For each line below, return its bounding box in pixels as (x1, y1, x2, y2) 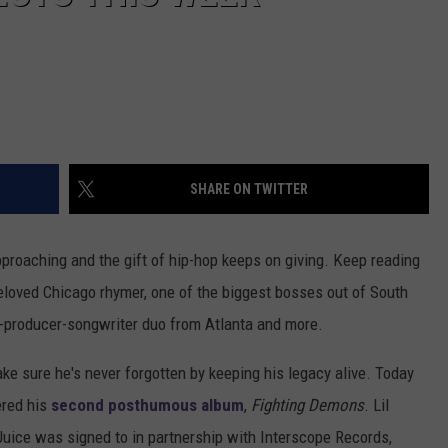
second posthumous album (51, 395, 244, 416)
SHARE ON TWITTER (190, 181, 308, 198)
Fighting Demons (251, 395, 364, 416)
